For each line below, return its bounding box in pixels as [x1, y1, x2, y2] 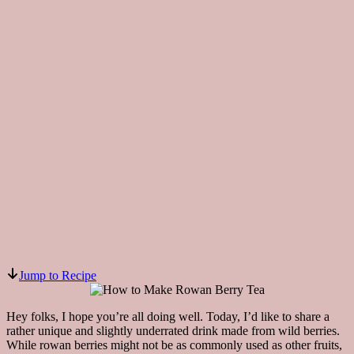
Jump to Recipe [19, 268, 96, 282]
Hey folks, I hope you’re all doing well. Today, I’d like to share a [6, 309, 330, 323]
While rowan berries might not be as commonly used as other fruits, [6, 337, 342, 352]
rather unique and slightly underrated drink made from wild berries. [6, 323, 340, 337]
